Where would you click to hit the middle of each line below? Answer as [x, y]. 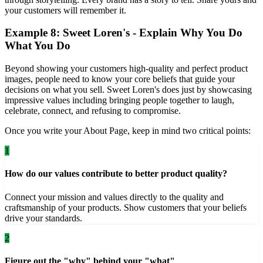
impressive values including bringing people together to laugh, [119, 100]
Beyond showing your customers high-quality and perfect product [126, 69]
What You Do [38, 46]
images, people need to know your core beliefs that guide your [120, 79]
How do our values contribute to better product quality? [116, 174]
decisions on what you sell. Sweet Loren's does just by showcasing [128, 90]
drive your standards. [43, 218]
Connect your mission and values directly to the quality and [114, 197]
